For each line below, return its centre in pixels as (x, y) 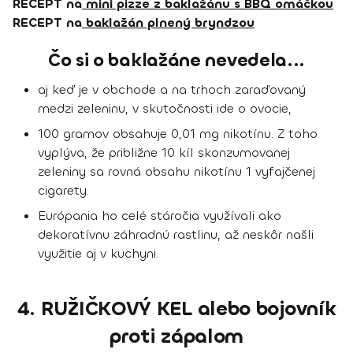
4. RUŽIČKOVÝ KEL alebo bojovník (176, 309)
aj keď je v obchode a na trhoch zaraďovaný (172, 90)
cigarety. (63, 191)
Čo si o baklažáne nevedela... (176, 61)
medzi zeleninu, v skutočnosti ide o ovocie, (165, 109)
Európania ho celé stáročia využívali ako (160, 216)
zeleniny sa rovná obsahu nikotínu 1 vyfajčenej (176, 172)
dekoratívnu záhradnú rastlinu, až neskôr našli (176, 235)
